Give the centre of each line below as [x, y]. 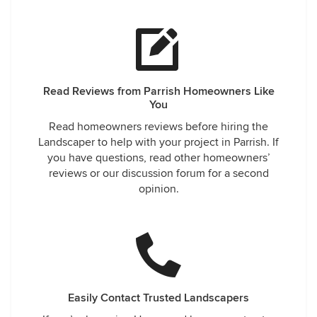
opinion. [158, 189]
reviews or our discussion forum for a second [158, 173]
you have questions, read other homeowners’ [158, 158]
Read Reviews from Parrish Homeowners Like [158, 91]
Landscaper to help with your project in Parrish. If [158, 142]
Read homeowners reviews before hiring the [158, 127]
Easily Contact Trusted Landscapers [158, 298]
